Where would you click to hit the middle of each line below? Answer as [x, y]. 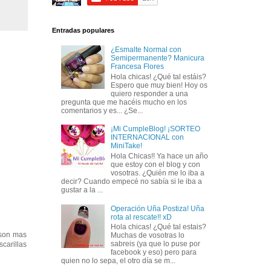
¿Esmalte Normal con [146, 50]
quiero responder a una [149, 93]
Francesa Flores [137, 67]
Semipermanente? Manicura [157, 58]
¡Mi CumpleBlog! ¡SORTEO [155, 129]
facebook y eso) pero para [153, 252]
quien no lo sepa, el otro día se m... [118, 260]
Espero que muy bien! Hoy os [159, 85]
